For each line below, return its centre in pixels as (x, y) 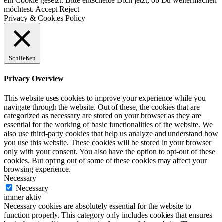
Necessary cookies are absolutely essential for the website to (98, 206)
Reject (69, 9)
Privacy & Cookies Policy (45, 18)
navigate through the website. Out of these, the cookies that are (102, 107)
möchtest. (20, 9)
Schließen (22, 58)
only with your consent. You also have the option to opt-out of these (110, 152)
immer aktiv (23, 197)
